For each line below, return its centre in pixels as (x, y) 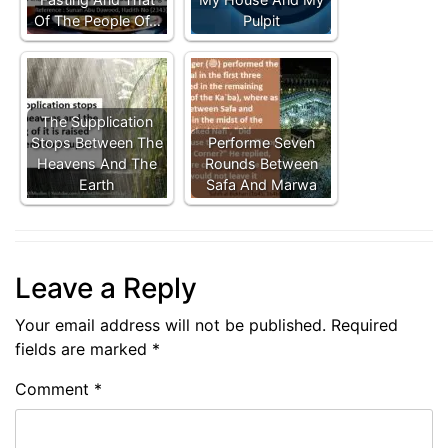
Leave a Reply (106, 288)
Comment (54, 389)
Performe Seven (261, 142)
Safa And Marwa (261, 184)
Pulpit (261, 20)
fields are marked (83, 349)
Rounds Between (261, 163)
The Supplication (97, 121)
